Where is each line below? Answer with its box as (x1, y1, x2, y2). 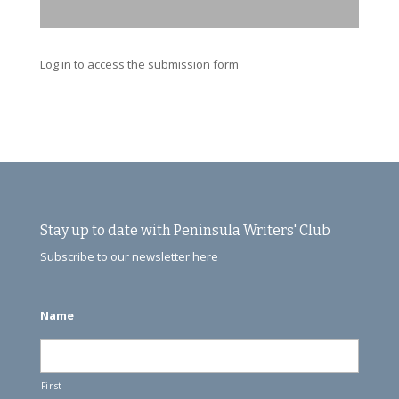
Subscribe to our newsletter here (39, 248, 218, 265)
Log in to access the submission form (39, 56, 239, 73)
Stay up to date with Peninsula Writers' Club (39, 222, 330, 240)
